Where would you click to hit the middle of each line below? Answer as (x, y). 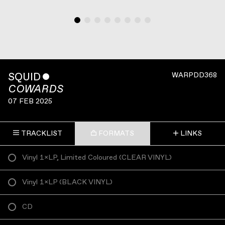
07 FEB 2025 (30, 101)
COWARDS (36, 89)
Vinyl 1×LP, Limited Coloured (70, 157)
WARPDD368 (194, 75)
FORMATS (116, 134)
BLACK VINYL (86, 182)
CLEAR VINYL (145, 157)
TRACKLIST (41, 134)
